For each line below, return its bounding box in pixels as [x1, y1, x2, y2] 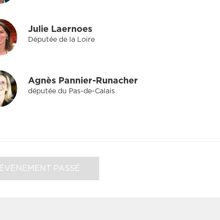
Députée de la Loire [28, 36, 95, 43]
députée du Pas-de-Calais [28, 87, 115, 95]
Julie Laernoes [28, 25, 92, 34]
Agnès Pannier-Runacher [28, 76, 138, 85]
